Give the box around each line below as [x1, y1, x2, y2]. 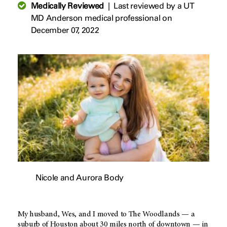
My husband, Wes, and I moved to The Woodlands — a [18, 210, 195, 218]
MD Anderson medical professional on [30, 13, 172, 23]
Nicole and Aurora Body [35, 172, 124, 182]
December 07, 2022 [30, 25, 99, 35]
